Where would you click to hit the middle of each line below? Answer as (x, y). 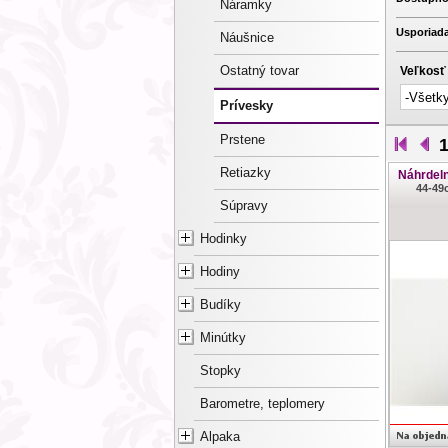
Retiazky (245, 173)
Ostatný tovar (259, 71)
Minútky (223, 338)
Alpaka (220, 437)
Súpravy (244, 206)
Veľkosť (423, 71)
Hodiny (220, 272)
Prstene (242, 140)
